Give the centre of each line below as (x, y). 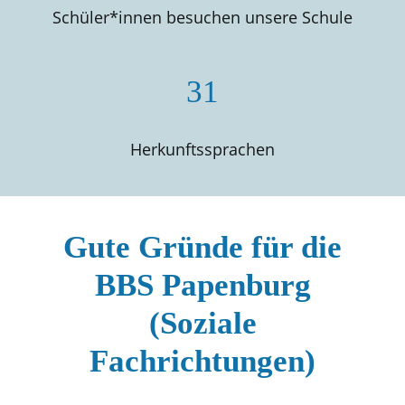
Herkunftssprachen (202, 149)
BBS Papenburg (202, 285)
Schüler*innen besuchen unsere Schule (202, 17)
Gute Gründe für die (202, 247)
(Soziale (202, 323)
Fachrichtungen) (202, 361)
